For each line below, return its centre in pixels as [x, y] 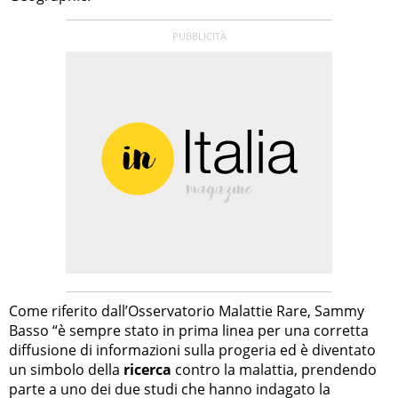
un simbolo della [66, 370]
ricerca [147, 370]
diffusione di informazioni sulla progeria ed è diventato [192, 350]
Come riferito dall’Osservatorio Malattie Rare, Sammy [187, 311]
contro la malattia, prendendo [274, 370]
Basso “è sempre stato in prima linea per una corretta [189, 331]
